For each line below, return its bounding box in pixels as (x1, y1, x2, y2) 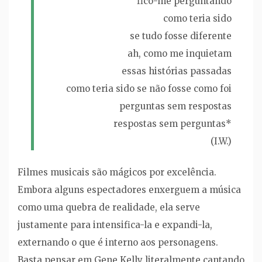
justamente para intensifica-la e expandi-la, (18, 219, 212, 230)
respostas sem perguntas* (113, 118, 232, 130)
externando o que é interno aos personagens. (18, 236, 218, 248)
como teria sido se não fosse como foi (65, 83, 232, 95)
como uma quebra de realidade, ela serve (18, 201, 200, 213)
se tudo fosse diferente (129, 30, 232, 42)
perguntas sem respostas (119, 101, 232, 112)
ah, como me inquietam (127, 48, 232, 60)
